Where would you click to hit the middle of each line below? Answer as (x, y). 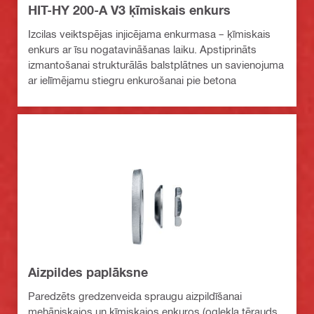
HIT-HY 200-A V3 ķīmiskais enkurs (129, 9)
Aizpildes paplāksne (88, 272)
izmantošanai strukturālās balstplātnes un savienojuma (156, 64)
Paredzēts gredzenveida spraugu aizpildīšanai (135, 295)
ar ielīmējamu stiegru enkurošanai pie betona (132, 80)
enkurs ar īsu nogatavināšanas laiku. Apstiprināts (142, 49)
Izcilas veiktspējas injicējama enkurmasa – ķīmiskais (149, 33)
